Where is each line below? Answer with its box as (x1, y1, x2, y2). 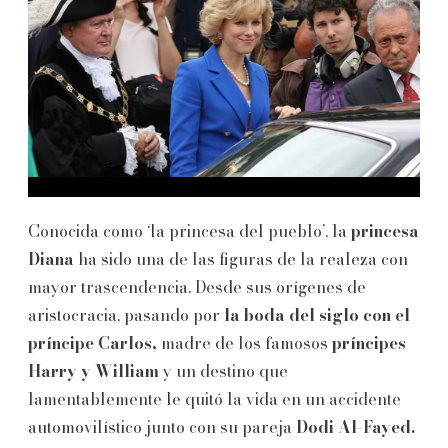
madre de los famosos (161, 330, 332, 355)
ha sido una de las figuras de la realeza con (78, 246, 408, 271)
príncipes (332, 330, 406, 355)
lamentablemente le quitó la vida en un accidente (28, 386, 401, 411)
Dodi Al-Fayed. (296, 414, 415, 439)
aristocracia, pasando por (28, 302, 224, 327)
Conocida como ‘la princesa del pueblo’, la (28, 218, 351, 243)
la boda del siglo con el (224, 302, 410, 327)
